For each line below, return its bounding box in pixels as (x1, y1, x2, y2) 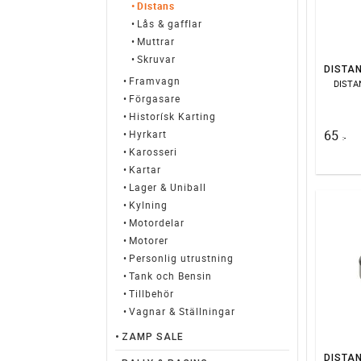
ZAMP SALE (122, 331, 184, 342)
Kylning (129, 198, 168, 211)
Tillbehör (129, 287, 174, 300)
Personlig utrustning (129, 251, 234, 264)
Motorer (129, 234, 168, 247)
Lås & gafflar (137, 17, 202, 30)
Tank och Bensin (129, 269, 212, 282)
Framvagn (129, 74, 180, 87)
